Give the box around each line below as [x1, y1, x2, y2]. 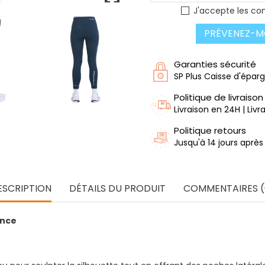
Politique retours [174, 124, 246, 137]
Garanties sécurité [174, 57, 256, 70]
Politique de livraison [174, 91, 263, 104]
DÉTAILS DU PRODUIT [69, 181, 166, 195]
